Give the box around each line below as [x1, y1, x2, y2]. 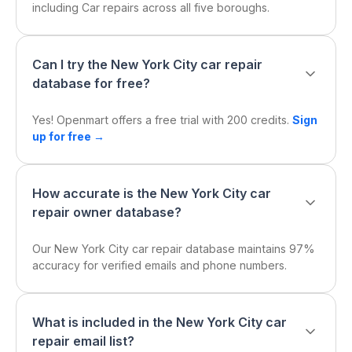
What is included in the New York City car [32, 314, 287, 330]
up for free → [32, 130, 104, 143]
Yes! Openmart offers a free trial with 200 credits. [32, 113, 292, 126]
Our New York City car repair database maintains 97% [32, 242, 315, 255]
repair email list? [32, 333, 134, 349]
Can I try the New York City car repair [32, 57, 262, 72]
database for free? [32, 75, 150, 91]
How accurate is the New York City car [32, 185, 271, 201]
